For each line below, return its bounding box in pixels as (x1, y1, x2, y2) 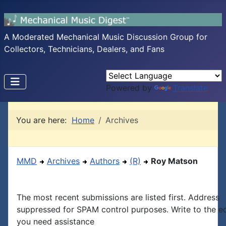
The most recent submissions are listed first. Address (17, 192, 219, 202)
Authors (90, 156, 120, 166)
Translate (173, 83, 208, 93)
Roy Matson (151, 156, 198, 166)
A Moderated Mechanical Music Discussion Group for (4, 32, 207, 42)
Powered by (106, 83, 154, 93)
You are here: (16, 115, 72, 125)
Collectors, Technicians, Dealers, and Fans (4, 44, 164, 54)
